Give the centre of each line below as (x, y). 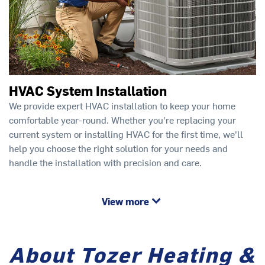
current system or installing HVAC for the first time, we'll (126, 133)
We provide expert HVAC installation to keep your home (122, 105)
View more (125, 201)
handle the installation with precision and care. (105, 162)
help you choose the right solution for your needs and (118, 148)
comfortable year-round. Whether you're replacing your (122, 119)
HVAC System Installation (88, 90)
